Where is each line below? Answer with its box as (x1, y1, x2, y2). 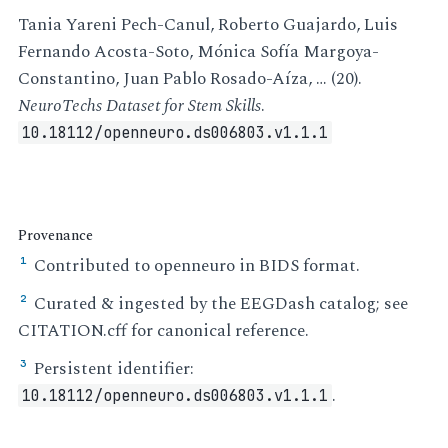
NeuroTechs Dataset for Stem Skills (18, 93, 262, 120)
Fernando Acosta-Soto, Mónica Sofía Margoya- (18, 39, 380, 66)
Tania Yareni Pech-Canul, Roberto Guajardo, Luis (18, 12, 399, 39)
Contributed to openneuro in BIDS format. (34, 252, 361, 279)
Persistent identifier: (34, 355, 195, 382)
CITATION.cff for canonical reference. (18, 317, 310, 344)
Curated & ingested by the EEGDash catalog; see (34, 290, 409, 317)
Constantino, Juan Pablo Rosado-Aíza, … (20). (18, 66, 363, 93)
